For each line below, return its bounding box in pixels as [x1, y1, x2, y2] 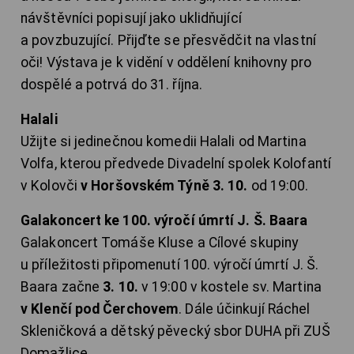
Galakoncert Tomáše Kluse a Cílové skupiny [21, 235, 299, 251]
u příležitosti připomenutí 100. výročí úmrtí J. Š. [21, 257, 319, 273]
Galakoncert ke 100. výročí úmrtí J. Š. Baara [21, 213, 308, 229]
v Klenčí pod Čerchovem [21, 301, 179, 318]
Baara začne [21, 279, 104, 296]
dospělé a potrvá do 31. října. [21, 77, 203, 93]
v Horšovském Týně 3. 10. [81, 178, 248, 194]
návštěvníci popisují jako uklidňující [21, 10, 242, 27]
